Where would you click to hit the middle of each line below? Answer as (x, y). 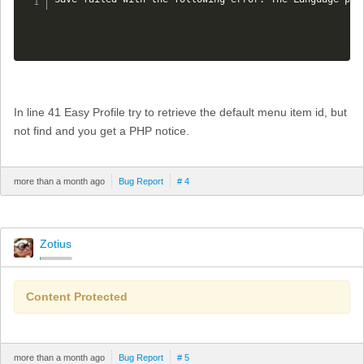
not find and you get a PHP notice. (102, 131)
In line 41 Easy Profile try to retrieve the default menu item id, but (180, 113)
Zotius (56, 244)
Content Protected (77, 297)
